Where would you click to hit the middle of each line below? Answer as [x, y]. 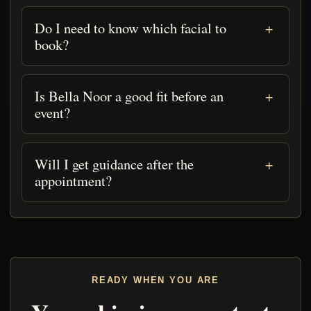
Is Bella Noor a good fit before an [129, 95]
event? [52, 112]
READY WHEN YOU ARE [155, 280]
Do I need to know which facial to [131, 27]
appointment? [73, 180]
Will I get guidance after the [114, 163]
